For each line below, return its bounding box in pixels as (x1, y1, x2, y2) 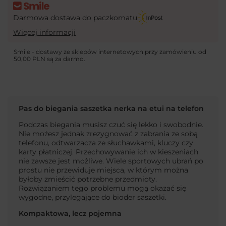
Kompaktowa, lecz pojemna (19, 209, 122, 218)
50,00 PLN (14, 55, 46, 63)
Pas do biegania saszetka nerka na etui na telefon (19, 103, 204, 113)
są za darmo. (45, 55, 86, 63)
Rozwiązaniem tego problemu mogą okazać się (19, 183, 186, 193)
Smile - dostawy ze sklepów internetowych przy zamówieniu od (14, 48, 207, 56)
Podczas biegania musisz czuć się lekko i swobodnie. (19, 120, 203, 129)
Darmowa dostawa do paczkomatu (13, 13, 137, 22)
